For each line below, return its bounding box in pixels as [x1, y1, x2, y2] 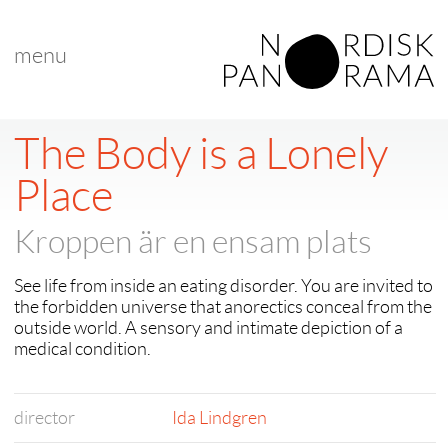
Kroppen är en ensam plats [14, 224, 372, 260]
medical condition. [14, 339, 151, 359]
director [14, 408, 75, 428]
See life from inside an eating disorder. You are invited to [14, 276, 433, 296]
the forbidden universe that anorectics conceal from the [14, 297, 432, 317]
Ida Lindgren [172, 408, 267, 428]
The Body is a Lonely [14, 130, 388, 178]
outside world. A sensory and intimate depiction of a [14, 318, 403, 338]
